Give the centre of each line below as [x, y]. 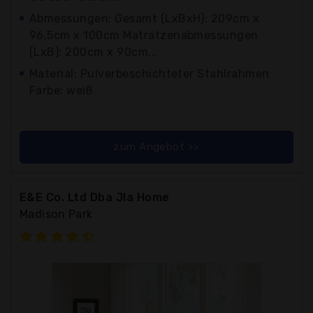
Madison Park [56, 214]
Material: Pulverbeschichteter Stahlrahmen [150, 73]
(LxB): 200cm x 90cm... [94, 52]
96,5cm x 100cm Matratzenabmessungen [144, 35]
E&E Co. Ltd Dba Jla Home [95, 197]
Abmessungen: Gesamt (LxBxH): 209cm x [145, 18]
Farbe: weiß [61, 90]
